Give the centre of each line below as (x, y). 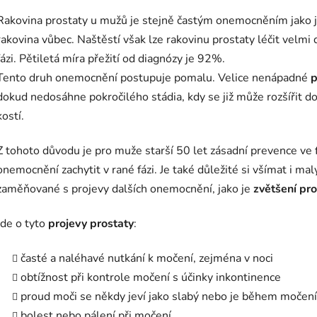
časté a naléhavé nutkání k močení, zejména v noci (147, 258)
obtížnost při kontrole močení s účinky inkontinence (151, 277)
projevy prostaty (91, 223)
